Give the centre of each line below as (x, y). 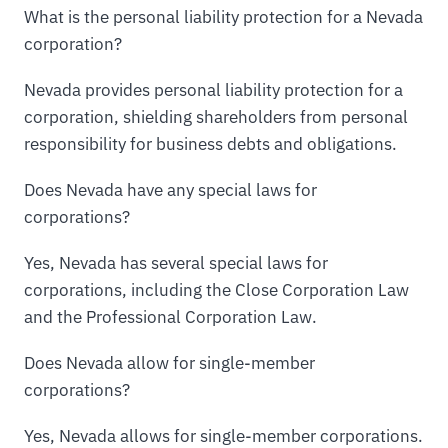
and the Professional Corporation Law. (170, 316)
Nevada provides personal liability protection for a (213, 89)
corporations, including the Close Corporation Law (216, 289)
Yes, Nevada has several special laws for (176, 262)
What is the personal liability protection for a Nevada (223, 16)
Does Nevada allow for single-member (169, 362)
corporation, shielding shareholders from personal (216, 116)
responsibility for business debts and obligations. (210, 143)
